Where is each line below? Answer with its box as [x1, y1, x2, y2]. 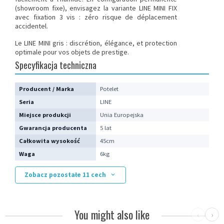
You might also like [74, 206, 149, 222]
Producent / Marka [19, 84, 74, 92]
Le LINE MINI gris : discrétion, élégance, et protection [15, 38, 177, 47]
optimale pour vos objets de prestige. [15, 47, 129, 56]
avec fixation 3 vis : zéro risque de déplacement [15, 12, 177, 21]
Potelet [99, 84, 118, 92]
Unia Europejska [99, 110, 143, 118]
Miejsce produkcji [19, 110, 71, 118]
